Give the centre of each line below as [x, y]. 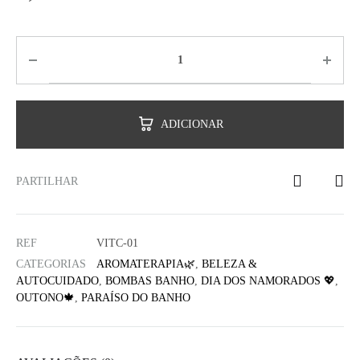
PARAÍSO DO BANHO [136, 298]
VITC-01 [117, 243]
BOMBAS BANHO [150, 281]
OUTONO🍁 [45, 298]
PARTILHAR [47, 182]
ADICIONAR [192, 124]
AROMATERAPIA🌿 [146, 264]
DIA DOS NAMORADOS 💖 [268, 281]
